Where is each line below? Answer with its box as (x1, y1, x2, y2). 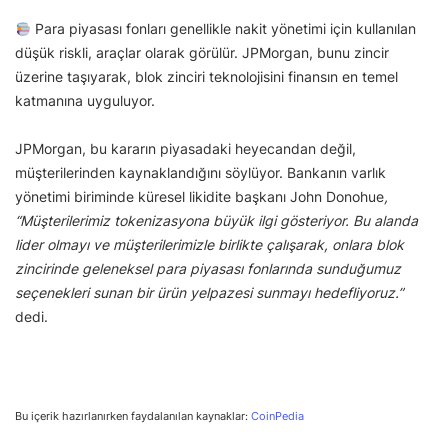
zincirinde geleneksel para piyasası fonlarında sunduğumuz (15, 260, 401, 278)
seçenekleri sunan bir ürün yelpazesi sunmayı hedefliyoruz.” (15, 284, 403, 302)
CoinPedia (251, 409, 304, 424)
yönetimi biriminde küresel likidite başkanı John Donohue (15, 188, 384, 206)
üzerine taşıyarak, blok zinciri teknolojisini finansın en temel (15, 68, 398, 86)
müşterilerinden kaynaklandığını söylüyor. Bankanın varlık (15, 164, 386, 182)
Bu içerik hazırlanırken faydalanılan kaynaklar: (15, 409, 251, 424)
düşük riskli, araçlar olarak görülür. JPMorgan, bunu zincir (15, 44, 389, 62)
